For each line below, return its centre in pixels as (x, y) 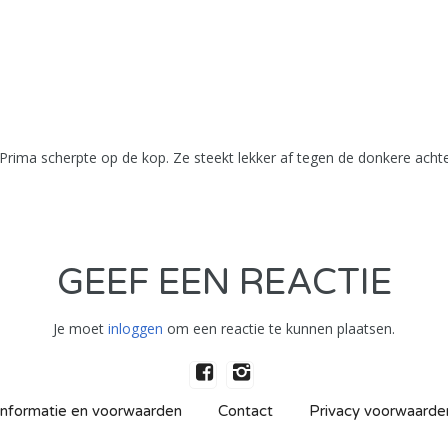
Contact (245, 411)
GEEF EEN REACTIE (224, 282)
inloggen (135, 328)
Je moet (80, 328)
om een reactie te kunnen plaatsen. (279, 328)
